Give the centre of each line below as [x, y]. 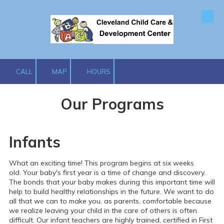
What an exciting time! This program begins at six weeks [101, 163]
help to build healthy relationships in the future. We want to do [111, 191]
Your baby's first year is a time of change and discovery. [114, 172]
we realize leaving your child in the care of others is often [103, 210]
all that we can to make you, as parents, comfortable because [110, 201]
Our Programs [112, 104]
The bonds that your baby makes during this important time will [112, 182]
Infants [35, 142]
